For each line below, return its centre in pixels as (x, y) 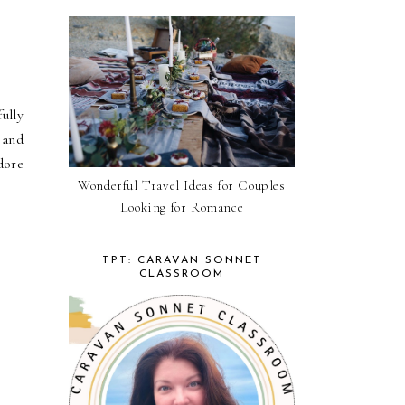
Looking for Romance (182, 207)
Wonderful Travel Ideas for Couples (182, 185)
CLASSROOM (182, 273)
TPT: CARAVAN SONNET (182, 260)
